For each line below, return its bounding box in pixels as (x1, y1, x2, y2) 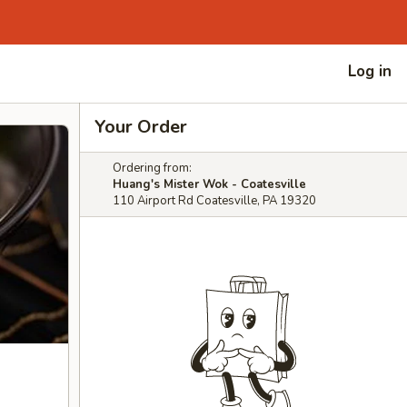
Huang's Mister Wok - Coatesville (113, 176, 306, 193)
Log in (348, 60, 392, 82)
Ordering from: (113, 160, 192, 176)
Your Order (94, 114, 187, 139)
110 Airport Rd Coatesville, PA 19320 (113, 193, 316, 209)
